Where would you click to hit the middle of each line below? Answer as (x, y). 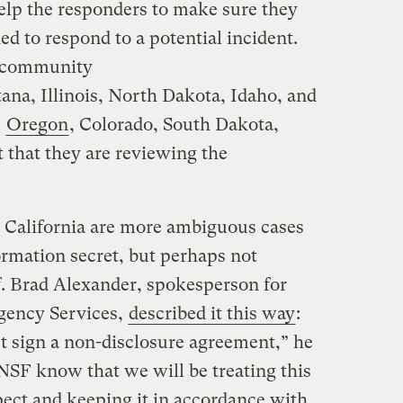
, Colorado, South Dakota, (174, 124)
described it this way (211, 313)
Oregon (37, 124)
